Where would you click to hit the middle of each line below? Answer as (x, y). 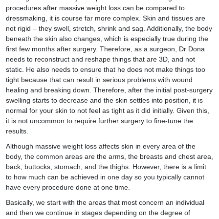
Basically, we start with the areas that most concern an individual (105, 202)
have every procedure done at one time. (68, 187)
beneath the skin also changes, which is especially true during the (107, 39)
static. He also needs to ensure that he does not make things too (106, 69)
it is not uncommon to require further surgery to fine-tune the (99, 121)
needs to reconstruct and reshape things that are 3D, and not (100, 59)
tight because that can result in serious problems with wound (99, 80)
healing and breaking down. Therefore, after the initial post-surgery (109, 90)
